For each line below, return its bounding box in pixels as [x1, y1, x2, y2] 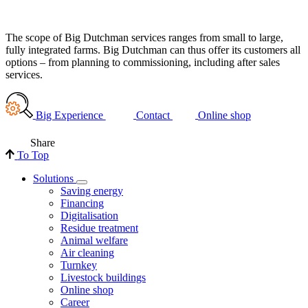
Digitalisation [60, 210, 118, 222]
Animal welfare [60, 234, 128, 247]
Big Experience [35, 109, 106, 121]
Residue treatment [60, 222, 138, 234]
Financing [60, 197, 104, 210]
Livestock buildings [60, 272, 146, 284]
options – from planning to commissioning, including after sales [5, 56, 280, 68]
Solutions [33, 173, 74, 185]
